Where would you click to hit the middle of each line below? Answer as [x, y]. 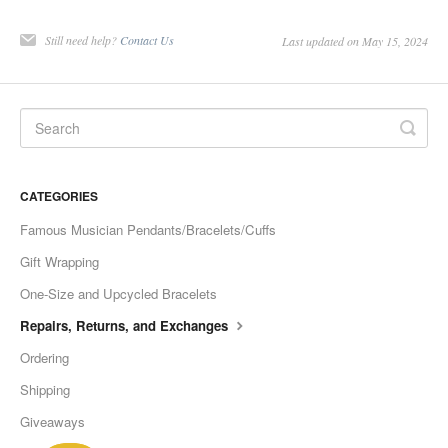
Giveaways [52, 422]
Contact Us [147, 40]
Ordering [44, 358]
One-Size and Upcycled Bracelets [118, 294]
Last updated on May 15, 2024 [355, 41]
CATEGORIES [59, 196]
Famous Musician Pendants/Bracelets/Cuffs [148, 230]
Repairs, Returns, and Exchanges [126, 326]
